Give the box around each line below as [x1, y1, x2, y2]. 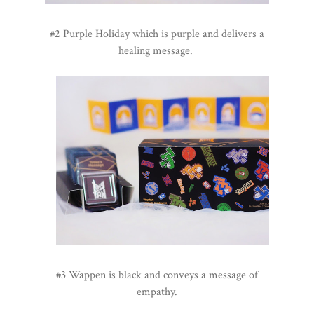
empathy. [137, 285, 177, 300]
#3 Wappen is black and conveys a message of [56, 268, 258, 283]
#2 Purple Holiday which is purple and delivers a [50, 27, 264, 42]
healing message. [118, 43, 196, 59]
